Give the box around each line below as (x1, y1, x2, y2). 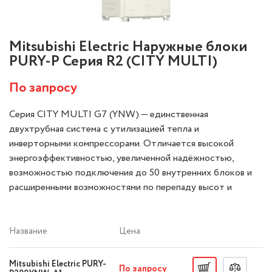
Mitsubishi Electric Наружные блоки (9, 36, 247, 58)
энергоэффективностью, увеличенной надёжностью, (9, 151, 234, 165)
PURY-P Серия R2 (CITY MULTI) (9, 51, 217, 72)
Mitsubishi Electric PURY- (9, 258, 106, 270)
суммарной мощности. (9, 195, 103, 209)
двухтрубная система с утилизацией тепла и (9, 122, 199, 136)
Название (9, 225, 47, 237)
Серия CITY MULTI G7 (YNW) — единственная (9, 107, 208, 121)
